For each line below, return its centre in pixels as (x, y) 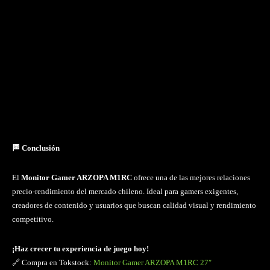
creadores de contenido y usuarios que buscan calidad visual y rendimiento (134, 205)
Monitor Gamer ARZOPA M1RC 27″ (152, 262)
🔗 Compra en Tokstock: (53, 262)
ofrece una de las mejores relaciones (191, 177)
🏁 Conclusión (36, 148)
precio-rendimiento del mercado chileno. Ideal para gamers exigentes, (125, 191)
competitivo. (33, 219)
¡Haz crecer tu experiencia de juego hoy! (80, 248)
